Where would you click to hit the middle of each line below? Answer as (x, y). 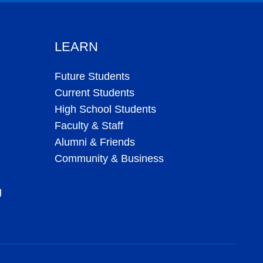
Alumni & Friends (95, 142)
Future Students (92, 77)
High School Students (105, 109)
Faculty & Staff (89, 126)
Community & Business (109, 159)
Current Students (94, 93)
